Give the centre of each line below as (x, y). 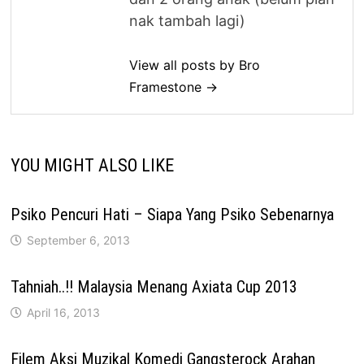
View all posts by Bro (195, 65)
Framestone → (174, 87)
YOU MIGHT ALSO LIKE (93, 166)
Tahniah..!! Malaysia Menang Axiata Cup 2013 (154, 287)
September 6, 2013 (79, 240)
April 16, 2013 (64, 313)
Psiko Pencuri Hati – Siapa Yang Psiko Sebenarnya (173, 215)
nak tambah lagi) (188, 21)
